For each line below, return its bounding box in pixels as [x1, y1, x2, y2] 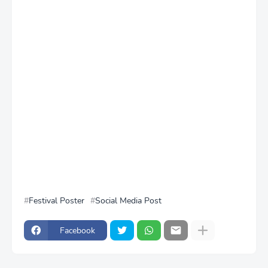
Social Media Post [95, 195, 162, 206]
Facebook [60, 224, 95, 236]
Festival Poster [29, 195, 84, 206]
